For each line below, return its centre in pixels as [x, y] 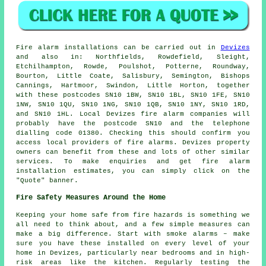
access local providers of [72, 142]
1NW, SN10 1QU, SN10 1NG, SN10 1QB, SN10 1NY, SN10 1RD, [133, 104]
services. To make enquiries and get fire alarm [133, 161]
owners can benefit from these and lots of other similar [133, 152]
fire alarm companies [184, 114]
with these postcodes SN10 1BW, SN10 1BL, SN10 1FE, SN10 [133, 95]
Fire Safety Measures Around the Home [91, 197]
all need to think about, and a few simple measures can [133, 224]
